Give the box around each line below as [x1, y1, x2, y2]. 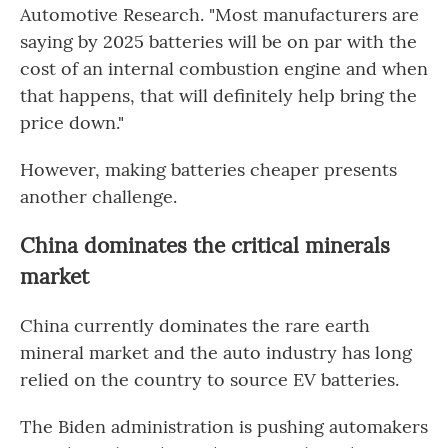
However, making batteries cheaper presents [20, 158, 397, 181]
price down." [20, 111, 124, 134]
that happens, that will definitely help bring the [20, 84, 417, 107]
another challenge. [20, 185, 177, 208]
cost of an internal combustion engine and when [20, 57, 428, 80]
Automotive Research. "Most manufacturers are [20, 3, 419, 26]
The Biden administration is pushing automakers [20, 415, 428, 438]
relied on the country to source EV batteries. [20, 368, 399, 391]
